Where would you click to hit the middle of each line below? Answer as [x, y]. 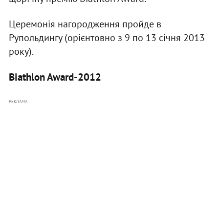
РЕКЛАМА [18, 102]
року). [21, 52]
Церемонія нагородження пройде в [85, 24]
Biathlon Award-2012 [55, 77]
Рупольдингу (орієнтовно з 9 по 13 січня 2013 [107, 38]
